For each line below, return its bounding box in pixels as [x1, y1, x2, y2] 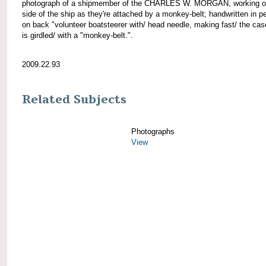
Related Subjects [22, 91, 126, 107]
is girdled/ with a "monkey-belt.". [22, 30, 133, 40]
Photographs [131, 126, 175, 136]
